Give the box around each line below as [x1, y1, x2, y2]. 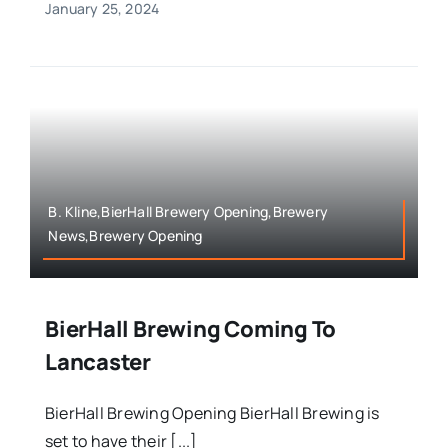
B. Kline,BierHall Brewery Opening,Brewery [48, 201, 329, 221]
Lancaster [44, 347, 151, 378]
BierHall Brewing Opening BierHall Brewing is [44, 402, 380, 425]
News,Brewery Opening [48, 225, 203, 245]
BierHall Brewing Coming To [44, 314, 337, 345]
